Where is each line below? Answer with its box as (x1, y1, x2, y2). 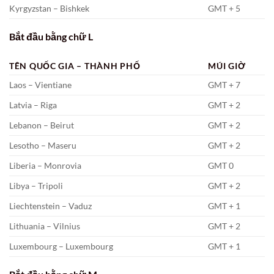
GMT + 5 (208, 3, 241, 14)
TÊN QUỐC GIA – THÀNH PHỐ (9, 61, 141, 71)
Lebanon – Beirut (9, 120, 74, 130)
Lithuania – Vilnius (9, 221, 80, 231)
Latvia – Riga (9, 100, 57, 110)
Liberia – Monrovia (9, 160, 81, 171)
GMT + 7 (208, 80, 241, 90)
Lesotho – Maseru (9, 140, 76, 150)
